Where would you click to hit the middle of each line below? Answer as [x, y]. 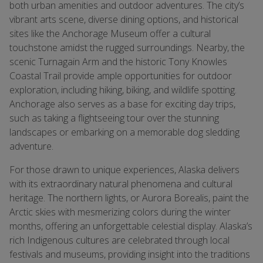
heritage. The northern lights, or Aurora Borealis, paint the [129, 198]
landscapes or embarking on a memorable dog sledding [124, 132]
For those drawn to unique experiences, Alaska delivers [124, 170]
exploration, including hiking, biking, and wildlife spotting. [123, 90]
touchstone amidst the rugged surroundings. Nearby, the [127, 48]
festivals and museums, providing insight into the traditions [130, 254]
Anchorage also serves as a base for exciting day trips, [122, 104]
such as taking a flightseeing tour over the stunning [114, 118]
